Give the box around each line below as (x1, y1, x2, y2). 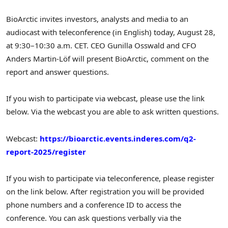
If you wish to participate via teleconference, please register (6, 173, 214, 183)
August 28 (177, 27, 213, 38)
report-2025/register (6, 146, 86, 157)
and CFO (164, 40, 196, 51)
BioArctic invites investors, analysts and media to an (6, 14, 188, 24)
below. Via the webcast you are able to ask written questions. (6, 106, 219, 117)
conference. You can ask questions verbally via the (6, 212, 181, 223)
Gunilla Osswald (107, 40, 164, 51)
